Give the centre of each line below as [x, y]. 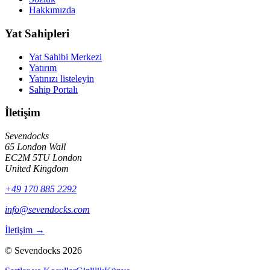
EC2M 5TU [27, 157]
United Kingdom [37, 168]
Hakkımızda [52, 10]
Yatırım [43, 67]
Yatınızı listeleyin [61, 78]
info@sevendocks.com [47, 209]
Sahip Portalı [53, 89]
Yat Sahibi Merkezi [65, 57]
